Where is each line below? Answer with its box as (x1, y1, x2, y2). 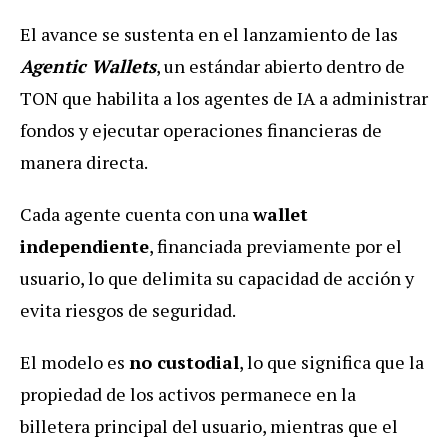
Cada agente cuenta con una (20, 201, 253, 226)
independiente (20, 233, 149, 258)
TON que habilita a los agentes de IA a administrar (20, 85, 428, 110)
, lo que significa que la (239, 349, 424, 374)
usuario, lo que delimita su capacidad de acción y (20, 265, 414, 290)
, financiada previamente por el (149, 233, 402, 258)
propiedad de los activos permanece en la (20, 381, 356, 406)
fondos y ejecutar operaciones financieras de (20, 117, 382, 142)
